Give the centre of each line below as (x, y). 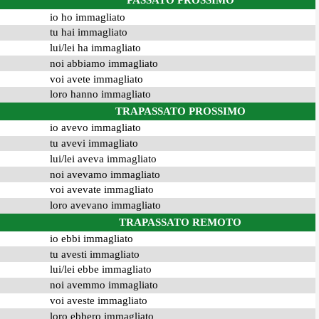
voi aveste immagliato (98, 301)
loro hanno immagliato (100, 94)
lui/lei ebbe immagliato (100, 270)
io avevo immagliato (95, 128)
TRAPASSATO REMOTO (181, 222)
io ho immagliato (87, 17)
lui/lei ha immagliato (95, 48)
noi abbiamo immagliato (104, 63)
